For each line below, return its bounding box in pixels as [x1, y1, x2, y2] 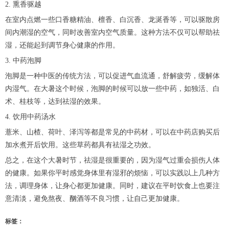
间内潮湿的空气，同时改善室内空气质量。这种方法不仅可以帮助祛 [5, 29, 220, 37]
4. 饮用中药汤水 [5, 113, 56, 121]
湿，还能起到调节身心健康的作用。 [5, 41, 120, 50]
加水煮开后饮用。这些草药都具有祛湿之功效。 [5, 141, 155, 149]
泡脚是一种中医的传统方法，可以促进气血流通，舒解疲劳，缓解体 [5, 72, 220, 80]
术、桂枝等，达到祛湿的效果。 [5, 98, 105, 106]
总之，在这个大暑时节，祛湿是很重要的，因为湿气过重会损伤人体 [5, 156, 220, 165]
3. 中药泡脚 [5, 57, 41, 65]
